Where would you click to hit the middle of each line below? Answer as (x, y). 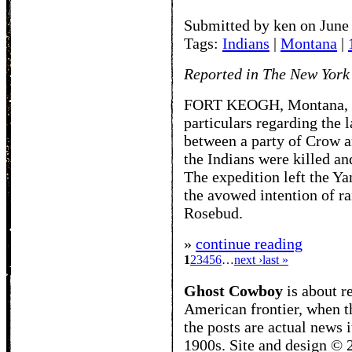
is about (312, 290)
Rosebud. (213, 213)
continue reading (249, 243)
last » (275, 259)
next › (248, 259)
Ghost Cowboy (233, 290)
